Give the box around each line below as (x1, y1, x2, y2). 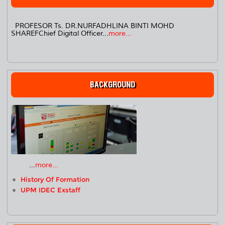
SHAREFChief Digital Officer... (11, 29, 109, 38)
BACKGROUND (90, 80, 135, 90)
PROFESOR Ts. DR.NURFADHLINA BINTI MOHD (11, 22, 175, 31)
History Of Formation (21, 175, 90, 183)
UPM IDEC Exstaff (21, 186, 81, 194)
